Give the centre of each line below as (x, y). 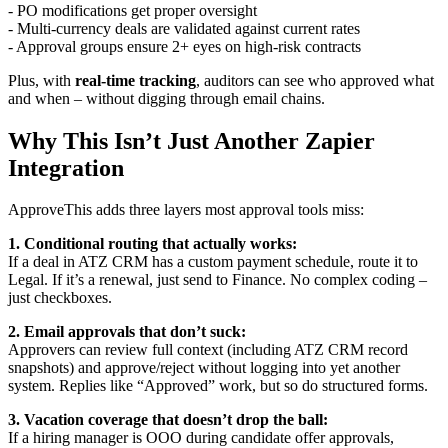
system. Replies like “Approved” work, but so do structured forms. (218, 386)
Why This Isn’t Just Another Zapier (191, 140)
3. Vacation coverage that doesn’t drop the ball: (168, 420)
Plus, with (41, 80)
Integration (66, 167)
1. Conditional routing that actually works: (152, 244)
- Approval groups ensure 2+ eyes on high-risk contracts (184, 46)
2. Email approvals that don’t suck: (127, 332)
